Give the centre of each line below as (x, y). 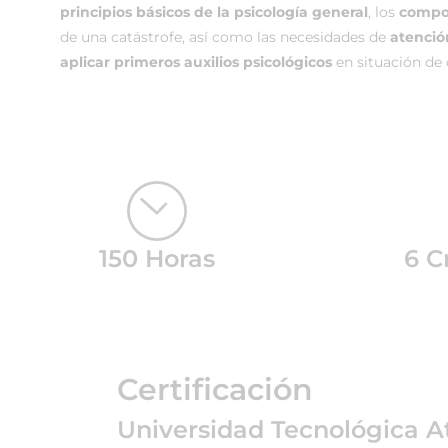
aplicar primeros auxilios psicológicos (196, 62)
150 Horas (156, 258)
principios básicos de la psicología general (214, 12)
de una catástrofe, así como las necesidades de (225, 37)
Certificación (215, 389)
